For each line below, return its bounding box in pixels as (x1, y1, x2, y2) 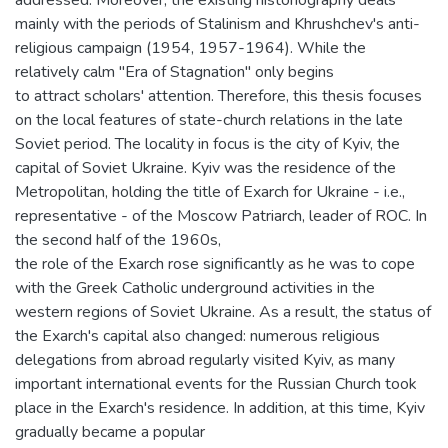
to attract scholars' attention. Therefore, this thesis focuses (15, 85, 422, 107)
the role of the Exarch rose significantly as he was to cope (15, 253, 415, 275)
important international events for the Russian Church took (15, 373, 417, 395)
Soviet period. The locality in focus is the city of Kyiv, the (15, 133, 400, 155)
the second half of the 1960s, (15, 229, 221, 251)
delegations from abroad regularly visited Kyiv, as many (15, 349, 395, 371)
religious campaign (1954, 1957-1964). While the (15, 37, 366, 59)
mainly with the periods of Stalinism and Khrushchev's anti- (15, 13, 420, 35)
